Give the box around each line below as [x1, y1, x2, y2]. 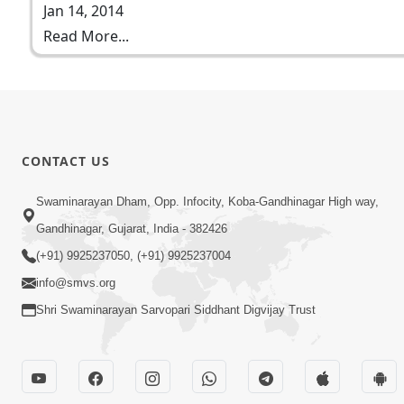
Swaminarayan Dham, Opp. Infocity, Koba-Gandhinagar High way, [36, 195, 379, 209]
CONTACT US [22, 151, 110, 170]
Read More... [43, 26, 129, 46]
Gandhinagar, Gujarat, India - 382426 [36, 222, 227, 236]
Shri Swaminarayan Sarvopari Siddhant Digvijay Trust [36, 303, 316, 317]
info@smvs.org [36, 276, 115, 290]
